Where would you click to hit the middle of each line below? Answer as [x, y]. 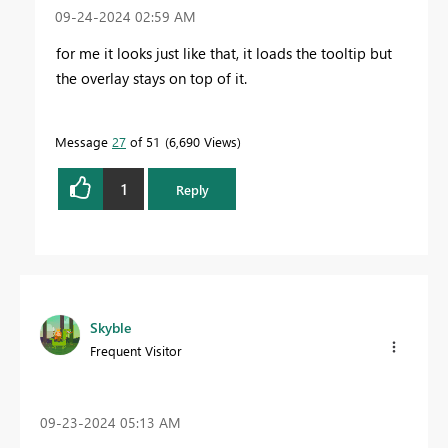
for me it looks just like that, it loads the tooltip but [224, 53]
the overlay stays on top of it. [151, 78]
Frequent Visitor [136, 351]
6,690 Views [203, 142]
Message [83, 142]
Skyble [110, 328]
